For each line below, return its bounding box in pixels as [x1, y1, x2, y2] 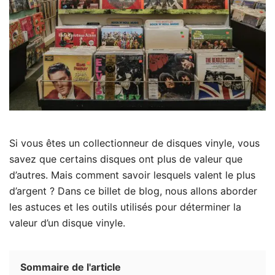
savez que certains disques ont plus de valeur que [9, 152, 242, 165]
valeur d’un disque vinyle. [9, 216, 125, 229]
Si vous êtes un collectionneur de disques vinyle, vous [9, 136, 260, 149]
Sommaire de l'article [20, 260, 121, 273]
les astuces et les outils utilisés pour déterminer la [9, 200, 241, 213]
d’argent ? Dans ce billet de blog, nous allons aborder [9, 184, 257, 197]
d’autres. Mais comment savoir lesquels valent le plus [9, 168, 255, 181]
